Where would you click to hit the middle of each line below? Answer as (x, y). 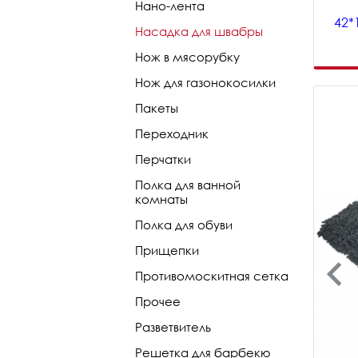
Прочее (158, 301)
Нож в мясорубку (187, 57)
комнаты (161, 199)
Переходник (172, 133)
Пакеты (157, 108)
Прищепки (167, 250)
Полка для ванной (188, 185)
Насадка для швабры (199, 31)
